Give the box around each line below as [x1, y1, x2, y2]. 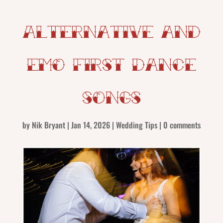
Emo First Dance [26, 55, 196, 74]
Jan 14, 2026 [71, 119, 110, 131]
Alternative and [22, 22, 201, 41]
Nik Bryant [31, 119, 65, 131]
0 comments [163, 119, 201, 131]
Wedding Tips [115, 119, 157, 131]
